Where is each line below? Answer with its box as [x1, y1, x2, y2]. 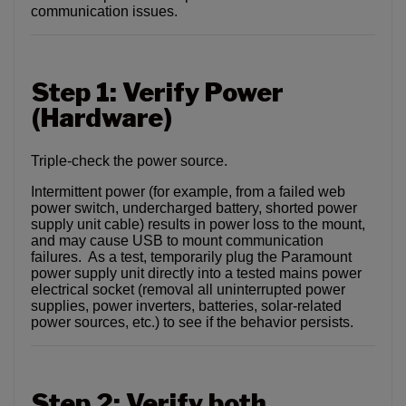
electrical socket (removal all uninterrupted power [31, 281, 345, 297]
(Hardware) [32, 101, 172, 133]
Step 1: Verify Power [32, 76, 284, 108]
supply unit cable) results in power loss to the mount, [31, 216, 365, 232]
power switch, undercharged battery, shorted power [31, 199, 357, 216]
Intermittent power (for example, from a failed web [31, 183, 345, 199]
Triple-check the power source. [31, 152, 227, 169]
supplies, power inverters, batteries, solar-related [31, 297, 342, 314]
